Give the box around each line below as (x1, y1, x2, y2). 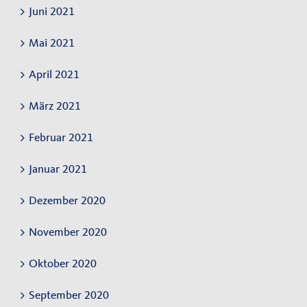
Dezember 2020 (29, 193, 106, 207)
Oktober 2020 (29, 256, 97, 270)
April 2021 (29, 66, 79, 81)
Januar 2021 (29, 161, 87, 175)
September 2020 (29, 287, 109, 302)
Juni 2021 (29, 3, 75, 18)
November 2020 (29, 224, 107, 238)
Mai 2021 (29, 35, 75, 49)
